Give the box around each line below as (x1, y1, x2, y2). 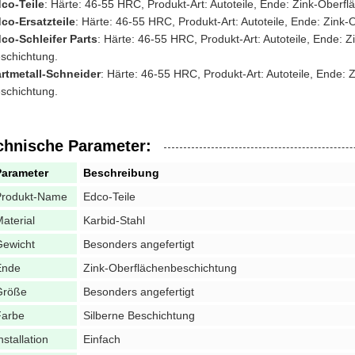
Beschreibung (83, 166, 159, 179)
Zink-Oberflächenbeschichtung (83, 261, 237, 274)
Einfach (83, 333, 120, 345)
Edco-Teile (83, 190, 136, 203)
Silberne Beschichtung (83, 309, 195, 322)
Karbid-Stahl (83, 214, 145, 227)
